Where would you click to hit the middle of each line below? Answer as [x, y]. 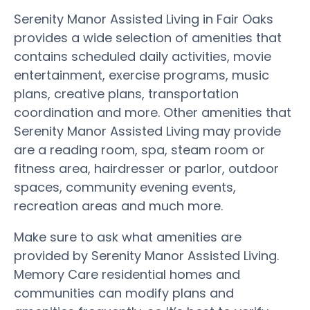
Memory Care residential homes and [127, 274]
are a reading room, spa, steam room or [139, 149]
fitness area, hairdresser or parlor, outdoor [146, 168]
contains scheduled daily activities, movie [143, 56]
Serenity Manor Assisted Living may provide [147, 131]
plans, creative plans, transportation [126, 93]
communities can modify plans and [124, 293]
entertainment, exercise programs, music [142, 75]
